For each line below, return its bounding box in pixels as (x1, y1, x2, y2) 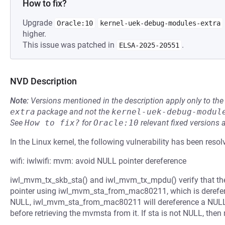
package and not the (35, 107, 111, 117)
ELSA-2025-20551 (119, 41, 179, 49)
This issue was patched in (23, 40, 117, 50)
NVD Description (10, 76, 77, 86)
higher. (23, 29, 46, 39)
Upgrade (23, 18, 54, 28)
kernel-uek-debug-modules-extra (100, 19, 220, 27)
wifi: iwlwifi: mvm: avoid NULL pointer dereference (10, 156, 186, 166)
